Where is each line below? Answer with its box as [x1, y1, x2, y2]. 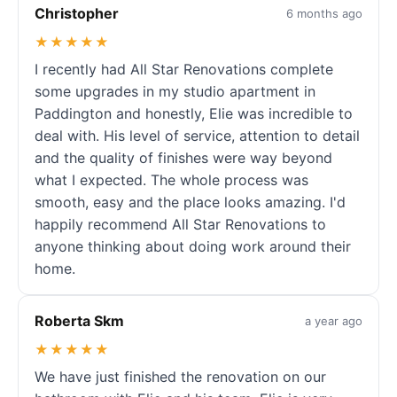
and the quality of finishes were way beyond [35, 148, 332, 167]
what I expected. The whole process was [35, 170, 308, 189]
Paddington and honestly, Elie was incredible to [35, 104, 353, 122]
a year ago [305, 314, 362, 329]
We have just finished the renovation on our [35, 367, 326, 385]
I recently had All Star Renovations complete [35, 59, 333, 78]
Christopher [35, 4, 119, 22]
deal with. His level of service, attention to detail [35, 126, 360, 144]
